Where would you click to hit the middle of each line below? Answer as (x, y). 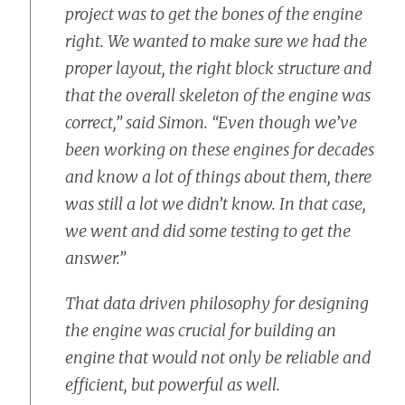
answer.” (95, 258)
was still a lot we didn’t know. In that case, (216, 204)
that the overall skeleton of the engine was (218, 95)
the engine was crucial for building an (201, 330)
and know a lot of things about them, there (218, 177)
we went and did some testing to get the (208, 231)
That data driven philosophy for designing (217, 303)
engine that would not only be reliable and (218, 358)
